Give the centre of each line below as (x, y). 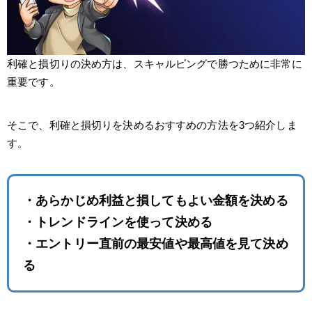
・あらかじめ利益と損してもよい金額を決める (156, 200)
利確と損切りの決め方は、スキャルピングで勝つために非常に (155, 63)
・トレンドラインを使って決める (118, 222)
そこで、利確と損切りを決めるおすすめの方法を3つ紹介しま (152, 125)
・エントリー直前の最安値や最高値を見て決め (156, 243)
